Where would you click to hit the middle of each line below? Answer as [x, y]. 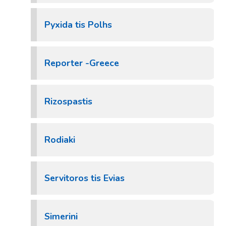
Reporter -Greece [82, 63]
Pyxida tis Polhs [78, 25]
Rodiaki [60, 140]
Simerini [61, 216]
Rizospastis [68, 101]
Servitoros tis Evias [84, 178]
